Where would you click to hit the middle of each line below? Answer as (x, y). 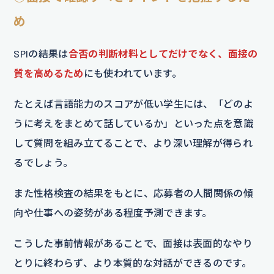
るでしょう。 (43, 163)
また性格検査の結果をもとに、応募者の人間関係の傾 (134, 193)
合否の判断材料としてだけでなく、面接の (163, 54)
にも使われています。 (132, 73)
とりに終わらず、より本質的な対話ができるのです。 (133, 263)
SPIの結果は (41, 54)
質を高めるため (49, 73)
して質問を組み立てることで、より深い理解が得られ (133, 143)
